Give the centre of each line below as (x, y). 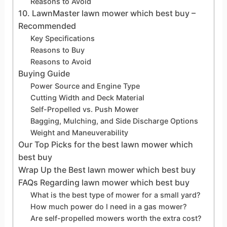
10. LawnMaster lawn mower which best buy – (107, 13)
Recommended (47, 26)
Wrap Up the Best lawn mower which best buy (107, 169)
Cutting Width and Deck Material (87, 97)
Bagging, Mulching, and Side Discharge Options (114, 121)
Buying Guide (44, 73)
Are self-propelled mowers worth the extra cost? (116, 218)
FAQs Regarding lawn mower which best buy (104, 182)
